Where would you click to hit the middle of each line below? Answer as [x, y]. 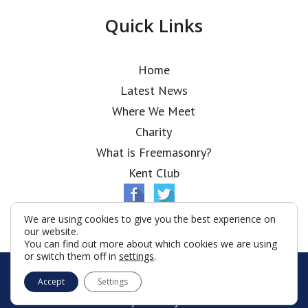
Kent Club [154, 173]
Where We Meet [154, 111]
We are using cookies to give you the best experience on [150, 219]
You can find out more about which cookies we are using [151, 244]
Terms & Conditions [101, 284]
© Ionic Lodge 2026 [154, 267]
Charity [154, 132]
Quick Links [154, 25]
